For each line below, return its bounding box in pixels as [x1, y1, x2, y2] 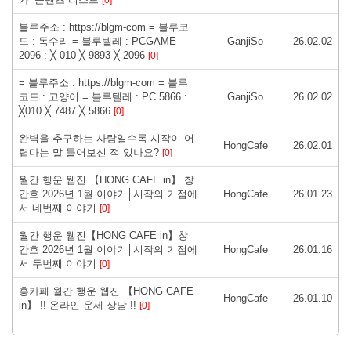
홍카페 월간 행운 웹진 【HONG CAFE [19, 284, 194, 297]
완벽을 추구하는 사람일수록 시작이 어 [19, 132, 194, 144]
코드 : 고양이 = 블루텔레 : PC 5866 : [19, 90, 187, 103]
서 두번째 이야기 [19, 257, 100, 270]
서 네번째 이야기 [19, 201, 100, 214]
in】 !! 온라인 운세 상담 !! [19, 299, 139, 311]
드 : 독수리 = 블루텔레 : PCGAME [19, 34, 176, 47]
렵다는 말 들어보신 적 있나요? [19, 146, 162, 158]
